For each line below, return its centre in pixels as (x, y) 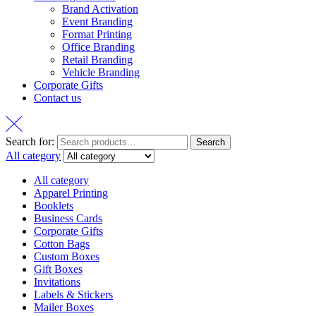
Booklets (54, 206)
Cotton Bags (62, 244)
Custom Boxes (67, 257)
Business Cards (68, 219)
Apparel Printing (71, 193)
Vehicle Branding (101, 73)
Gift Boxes (58, 269)
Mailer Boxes (64, 308)
